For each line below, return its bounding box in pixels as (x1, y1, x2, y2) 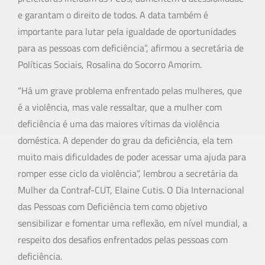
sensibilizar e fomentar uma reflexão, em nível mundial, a (18, 216, 247, 231)
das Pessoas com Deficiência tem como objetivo (18, 199, 207, 214)
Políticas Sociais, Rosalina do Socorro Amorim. (18, 57, 202, 72)
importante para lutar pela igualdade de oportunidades (18, 24, 236, 39)
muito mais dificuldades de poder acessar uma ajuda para (18, 150, 246, 164)
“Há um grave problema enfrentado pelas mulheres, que (18, 83, 242, 98)
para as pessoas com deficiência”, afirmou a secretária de (18, 41, 244, 56)
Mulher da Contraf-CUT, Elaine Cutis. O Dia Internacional (18, 183, 244, 198)
